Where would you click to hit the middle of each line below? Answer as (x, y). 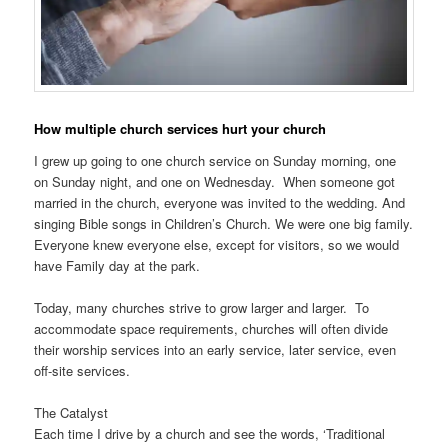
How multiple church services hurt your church (180, 129)
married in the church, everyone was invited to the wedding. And (220, 202)
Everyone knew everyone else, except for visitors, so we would (217, 244)
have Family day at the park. (117, 265)
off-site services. (82, 370)
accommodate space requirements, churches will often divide (211, 328)
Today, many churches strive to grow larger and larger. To (202, 307)
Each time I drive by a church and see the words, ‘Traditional (210, 434)
